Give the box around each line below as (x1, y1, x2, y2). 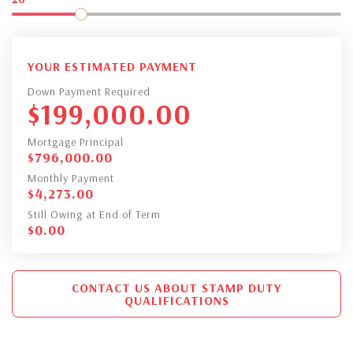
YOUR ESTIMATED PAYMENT (28, 58, 197, 74)
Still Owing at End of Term (28, 206, 161, 221)
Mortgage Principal (28, 134, 124, 149)
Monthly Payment (28, 170, 114, 185)
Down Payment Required (28, 84, 150, 98)
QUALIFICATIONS (124, 292, 229, 308)
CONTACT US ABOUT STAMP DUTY (72, 279, 281, 295)
